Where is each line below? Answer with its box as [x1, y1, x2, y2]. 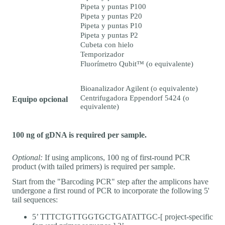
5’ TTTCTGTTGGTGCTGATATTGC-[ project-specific [32, 212, 213, 221]
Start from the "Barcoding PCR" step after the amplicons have [12, 177, 208, 186]
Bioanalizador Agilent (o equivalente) [80, 84, 198, 93]
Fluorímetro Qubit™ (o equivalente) [80, 60, 193, 68]
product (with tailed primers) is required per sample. [12, 162, 175, 171]
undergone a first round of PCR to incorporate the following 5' [12, 186, 209, 195]
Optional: [12, 153, 43, 162]
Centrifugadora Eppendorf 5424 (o [80, 94, 189, 102]
